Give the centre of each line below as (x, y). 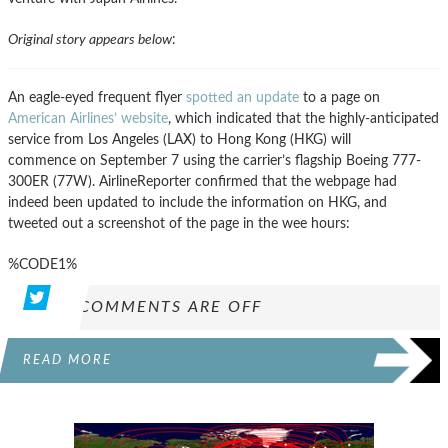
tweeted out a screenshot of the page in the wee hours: (179, 223)
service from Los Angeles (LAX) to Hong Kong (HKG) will (179, 139)
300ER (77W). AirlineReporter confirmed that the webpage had (202, 181)
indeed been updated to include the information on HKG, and (197, 202)
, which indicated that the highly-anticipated (303, 118)
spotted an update (242, 97)
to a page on (339, 97)
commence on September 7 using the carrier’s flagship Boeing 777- (214, 160)
